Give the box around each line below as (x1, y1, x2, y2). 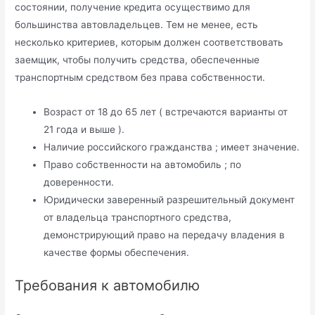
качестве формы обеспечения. (44, 246, 190, 258)
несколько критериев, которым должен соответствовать (15, 36, 284, 48)
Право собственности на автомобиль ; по (44, 158, 242, 170)
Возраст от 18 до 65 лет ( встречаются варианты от (44, 105, 288, 117)
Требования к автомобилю (15, 277, 200, 295)
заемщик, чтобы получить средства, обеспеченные (15, 53, 260, 65)
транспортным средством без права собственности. (15, 71, 266, 83)
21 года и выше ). (44, 123, 125, 135)
